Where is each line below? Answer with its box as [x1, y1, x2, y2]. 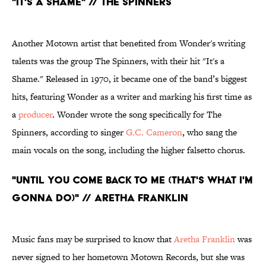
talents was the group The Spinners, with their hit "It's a [12, 55, 224, 68]
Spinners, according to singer [12, 126, 126, 139]
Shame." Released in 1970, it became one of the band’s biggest [12, 72, 247, 85]
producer [18, 108, 52, 121]
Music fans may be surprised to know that [12, 233, 174, 246]
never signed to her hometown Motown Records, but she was [12, 251, 245, 264]
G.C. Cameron [126, 126, 182, 139]
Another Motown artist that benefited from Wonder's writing [12, 37, 245, 50]
